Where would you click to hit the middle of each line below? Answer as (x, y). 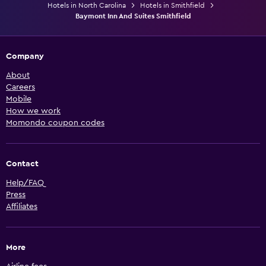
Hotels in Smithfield (172, 5)
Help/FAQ (25, 183)
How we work (33, 111)
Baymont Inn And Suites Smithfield (133, 16)
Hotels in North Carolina (86, 5)
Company (25, 56)
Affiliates (22, 206)
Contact (22, 164)
